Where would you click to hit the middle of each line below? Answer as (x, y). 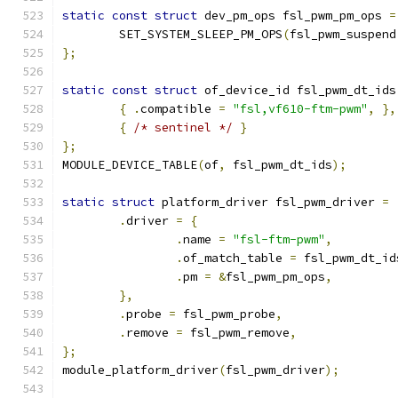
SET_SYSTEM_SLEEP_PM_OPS (201, 34)
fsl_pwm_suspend (343, 34)
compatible (179, 109)
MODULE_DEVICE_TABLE (130, 165)
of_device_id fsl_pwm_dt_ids (297, 90)
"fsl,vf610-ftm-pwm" (300, 109)
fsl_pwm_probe (226, 314)
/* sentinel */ (183, 127)
